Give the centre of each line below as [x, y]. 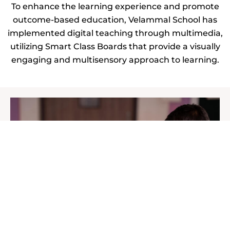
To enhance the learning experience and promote [115, 7]
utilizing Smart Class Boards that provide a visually [115, 47]
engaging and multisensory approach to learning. [115, 60]
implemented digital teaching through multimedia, [115, 33]
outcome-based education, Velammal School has [115, 20]
